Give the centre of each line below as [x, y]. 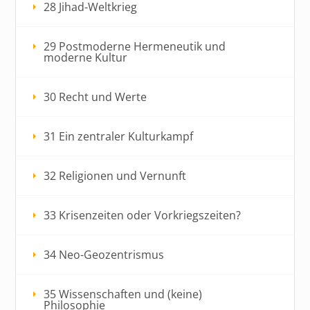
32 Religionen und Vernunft [115, 175]
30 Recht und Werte [95, 97]
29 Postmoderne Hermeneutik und [135, 46]
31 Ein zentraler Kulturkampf [119, 136]
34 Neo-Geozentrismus [104, 254]
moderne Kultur [86, 57]
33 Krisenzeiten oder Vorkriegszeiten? [143, 215]
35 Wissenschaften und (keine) [123, 294]
